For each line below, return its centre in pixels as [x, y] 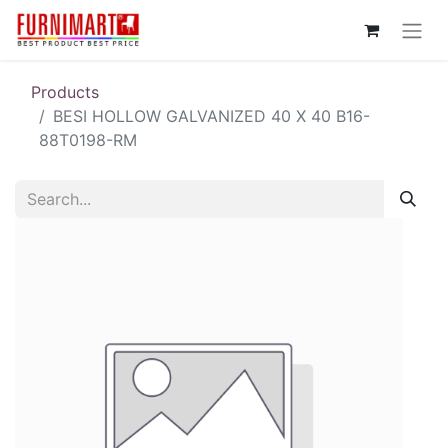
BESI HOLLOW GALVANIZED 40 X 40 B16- [211, 115]
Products [65, 91]
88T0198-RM [88, 139]
